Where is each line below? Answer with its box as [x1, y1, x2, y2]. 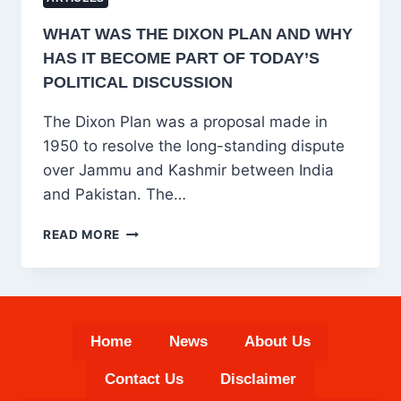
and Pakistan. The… [43, 185, 186, 204]
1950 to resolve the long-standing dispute [43, 137, 345, 156]
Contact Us [104, 371, 183, 388]
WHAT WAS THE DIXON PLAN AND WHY [43, 25, 353, 44]
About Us [243, 333, 311, 351]
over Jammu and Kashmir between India [43, 161, 334, 180]
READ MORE [43, 227, 121, 243]
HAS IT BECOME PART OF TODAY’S [43, 49, 320, 68]
